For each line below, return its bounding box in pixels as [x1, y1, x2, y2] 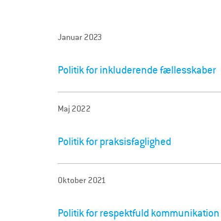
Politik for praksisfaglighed [58, 135, 171, 148]
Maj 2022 [58, 104, 91, 114]
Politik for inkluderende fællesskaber [58, 64, 216, 77]
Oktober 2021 [58, 175, 106, 185]
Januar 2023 [58, 32, 102, 43]
